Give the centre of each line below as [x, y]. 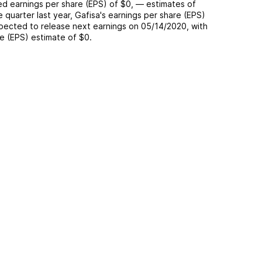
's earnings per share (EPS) [153, 15]
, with [197, 26]
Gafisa [87, 15]
